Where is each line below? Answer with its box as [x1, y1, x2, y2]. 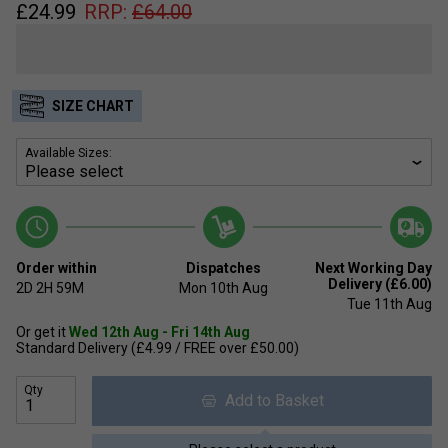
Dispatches [186, 259, 262, 276]
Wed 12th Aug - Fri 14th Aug [69, 323, 250, 340]
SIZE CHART [52, 97, 134, 114]
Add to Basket [216, 390, 324, 410]
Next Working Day [314, 259, 432, 276]
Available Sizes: [25, 145, 112, 160]
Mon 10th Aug [179, 279, 269, 296]
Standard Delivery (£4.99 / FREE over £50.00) [16, 339, 299, 356]
